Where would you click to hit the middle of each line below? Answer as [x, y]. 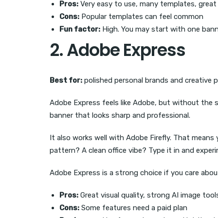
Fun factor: [80, 29]
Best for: [66, 81]
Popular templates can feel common [141, 17]
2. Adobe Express [118, 50]
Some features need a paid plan [133, 208]
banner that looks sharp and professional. [120, 116]
